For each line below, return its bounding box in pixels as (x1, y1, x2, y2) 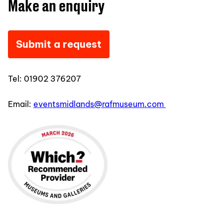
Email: (8, 99, 33, 109)
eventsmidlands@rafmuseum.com (33, 99, 166, 109)
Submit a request (16, 37, 102, 50)
